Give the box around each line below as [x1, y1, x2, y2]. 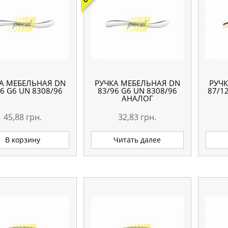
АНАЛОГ [121, 93, 153, 103]
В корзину [5, 135, 41, 145]
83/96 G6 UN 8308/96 [97, 85, 177, 96]
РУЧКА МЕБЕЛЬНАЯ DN [94, 77, 180, 88]
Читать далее [113, 135, 161, 145]
